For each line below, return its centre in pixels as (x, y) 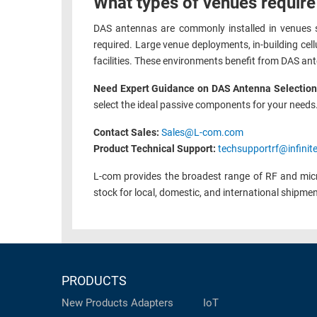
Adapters (152, 303)
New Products (95, 303)
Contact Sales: (127, 133)
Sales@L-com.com (202, 133)
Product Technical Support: (156, 149)
